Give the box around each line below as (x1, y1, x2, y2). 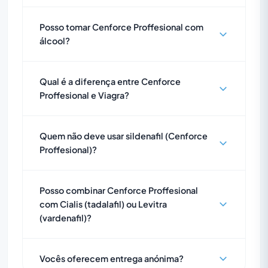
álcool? (39, 35, 70, 46)
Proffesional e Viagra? (39, 89, 129, 100)
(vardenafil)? (39, 212, 92, 223)
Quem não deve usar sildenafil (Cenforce (39, 130, 208, 141)
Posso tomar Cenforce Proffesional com (39, 21, 203, 32)
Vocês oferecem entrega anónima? (39, 252, 184, 264)
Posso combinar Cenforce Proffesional (39, 184, 198, 196)
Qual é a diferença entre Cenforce (39, 75, 181, 87)
